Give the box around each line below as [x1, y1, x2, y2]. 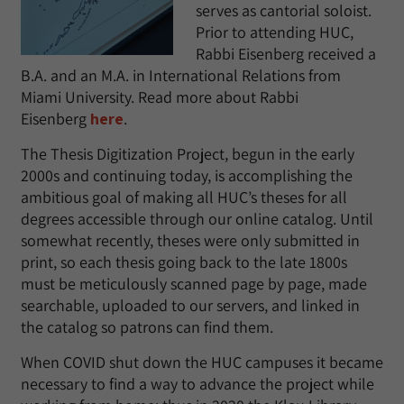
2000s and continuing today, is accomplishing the [21, 165, 353, 186]
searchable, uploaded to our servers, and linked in [21, 295, 360, 316]
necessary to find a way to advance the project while [21, 373, 374, 394]
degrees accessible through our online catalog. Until [21, 208, 373, 229]
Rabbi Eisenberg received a [196, 43, 376, 64]
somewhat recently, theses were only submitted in [21, 230, 360, 251]
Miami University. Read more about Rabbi [21, 87, 298, 107]
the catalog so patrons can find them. [21, 317, 273, 337]
